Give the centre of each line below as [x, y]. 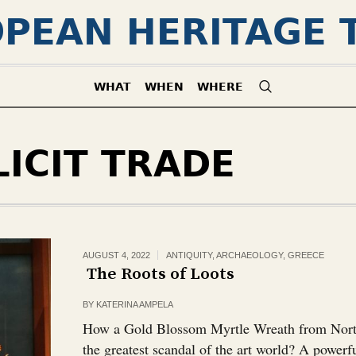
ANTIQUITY [190, 255]
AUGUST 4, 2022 [117, 255]
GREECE [306, 255]
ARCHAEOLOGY [250, 255]
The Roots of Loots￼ [159, 274]
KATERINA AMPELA [135, 304]
